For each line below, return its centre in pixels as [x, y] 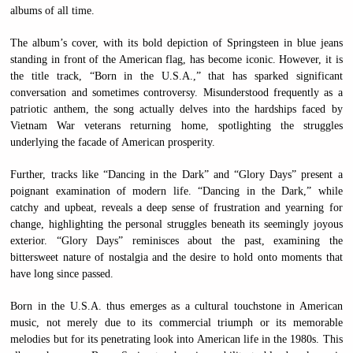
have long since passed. [62, 274]
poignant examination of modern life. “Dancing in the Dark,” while [176, 191]
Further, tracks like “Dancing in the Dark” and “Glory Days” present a [176, 175]
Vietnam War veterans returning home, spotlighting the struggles [176, 126]
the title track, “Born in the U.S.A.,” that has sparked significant [176, 76]
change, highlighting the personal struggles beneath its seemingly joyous [176, 225]
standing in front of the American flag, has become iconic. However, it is [176, 60]
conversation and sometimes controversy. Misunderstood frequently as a [176, 93]
